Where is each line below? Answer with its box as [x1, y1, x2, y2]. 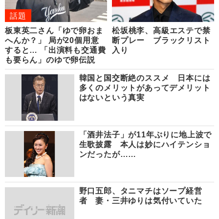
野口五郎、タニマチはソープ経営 [79, 186, 202, 195]
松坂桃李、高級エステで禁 [112, 26, 211, 35]
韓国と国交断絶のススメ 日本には [79, 74, 211, 83]
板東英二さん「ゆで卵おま [5, 26, 104, 35]
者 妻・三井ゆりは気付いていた [79, 196, 202, 205]
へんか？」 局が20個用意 [5, 36, 99, 45]
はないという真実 [79, 93, 145, 102]
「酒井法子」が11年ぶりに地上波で [79, 130, 212, 139]
